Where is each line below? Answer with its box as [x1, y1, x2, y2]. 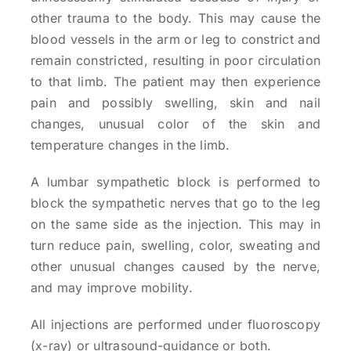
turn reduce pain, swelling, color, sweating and [30, 237, 321, 253]
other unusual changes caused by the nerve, [30, 259, 321, 274]
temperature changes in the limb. [30, 137, 230, 153]
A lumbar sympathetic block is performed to [30, 174, 321, 190]
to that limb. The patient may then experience [30, 74, 321, 89]
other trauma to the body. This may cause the [30, 10, 321, 26]
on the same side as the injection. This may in [30, 216, 321, 232]
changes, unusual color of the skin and [30, 116, 321, 132]
